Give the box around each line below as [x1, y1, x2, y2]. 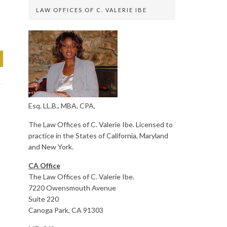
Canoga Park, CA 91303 [28, 206, 103, 214]
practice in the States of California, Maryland [28, 131, 168, 140]
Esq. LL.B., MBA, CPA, [28, 101, 95, 110]
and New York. [28, 142, 73, 151]
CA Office [28, 161, 60, 170]
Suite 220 [28, 195, 59, 203]
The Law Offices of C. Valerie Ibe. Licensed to [28, 120, 173, 129]
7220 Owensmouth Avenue [28, 183, 116, 192]
